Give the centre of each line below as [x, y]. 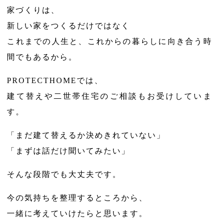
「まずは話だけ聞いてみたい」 [69, 151]
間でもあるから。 [42, 57]
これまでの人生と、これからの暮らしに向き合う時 [109, 41]
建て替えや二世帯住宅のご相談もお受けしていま [109, 96]
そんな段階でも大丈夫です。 [64, 174]
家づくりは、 [33, 10]
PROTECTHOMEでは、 [55, 80]
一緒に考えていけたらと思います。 [77, 213]
